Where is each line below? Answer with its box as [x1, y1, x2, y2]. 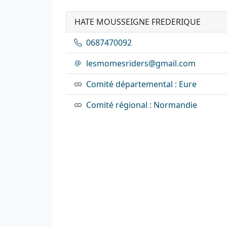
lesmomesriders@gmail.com [86, 57, 196, 69]
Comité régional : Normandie [86, 99, 197, 110]
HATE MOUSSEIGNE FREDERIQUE [74, 16, 201, 27]
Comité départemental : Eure [86, 78, 197, 90]
